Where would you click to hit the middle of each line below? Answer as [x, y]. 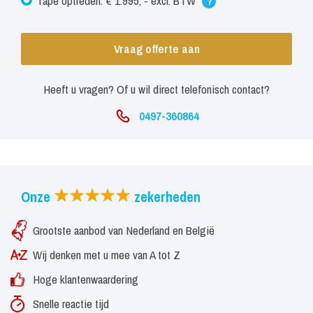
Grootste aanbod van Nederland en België [124, 231]
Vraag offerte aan [156, 49]
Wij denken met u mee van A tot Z [107, 255]
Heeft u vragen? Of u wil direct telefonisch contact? [156, 89]
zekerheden [166, 197]
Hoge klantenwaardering [86, 279]
